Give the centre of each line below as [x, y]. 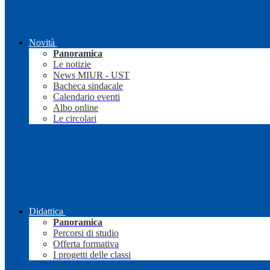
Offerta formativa [86, 244]
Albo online [76, 108]
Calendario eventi [86, 97]
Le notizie [72, 64]
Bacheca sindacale [88, 86]
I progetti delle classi [92, 255]
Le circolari [75, 119]
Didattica [46, 212]
